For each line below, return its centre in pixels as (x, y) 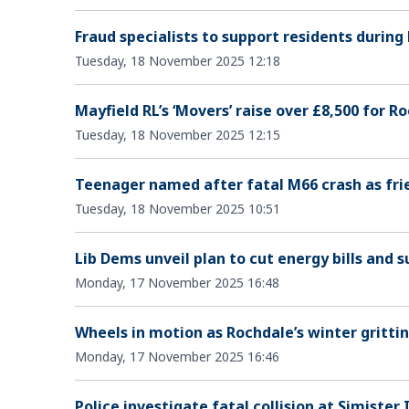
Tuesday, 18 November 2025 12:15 (178, 134)
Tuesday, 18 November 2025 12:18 (178, 60)
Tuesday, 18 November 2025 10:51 (178, 208)
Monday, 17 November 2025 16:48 (177, 282)
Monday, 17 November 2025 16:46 (177, 356)
